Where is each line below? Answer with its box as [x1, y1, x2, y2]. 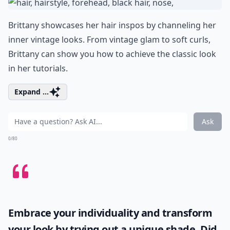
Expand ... [14, 86, 49, 97]
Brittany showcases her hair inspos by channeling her [8, 19, 216, 31]
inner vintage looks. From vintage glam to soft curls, [8, 33, 210, 45]
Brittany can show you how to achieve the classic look [8, 48, 216, 60]
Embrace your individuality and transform [8, 205, 212, 220]
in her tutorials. [8, 62, 68, 74]
